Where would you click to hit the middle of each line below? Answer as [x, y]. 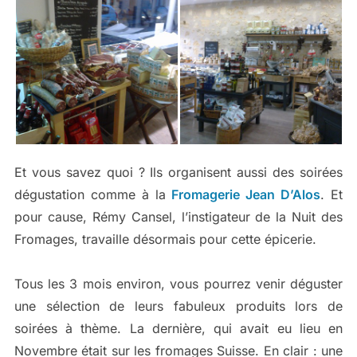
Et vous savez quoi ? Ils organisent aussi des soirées [178, 173]
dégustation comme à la [93, 195]
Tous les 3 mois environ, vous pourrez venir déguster [178, 284]
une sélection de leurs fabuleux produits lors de [178, 306]
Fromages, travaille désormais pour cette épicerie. [165, 239]
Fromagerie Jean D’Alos [246, 195]
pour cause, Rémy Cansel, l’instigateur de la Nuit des [178, 217]
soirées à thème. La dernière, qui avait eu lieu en [178, 329]
